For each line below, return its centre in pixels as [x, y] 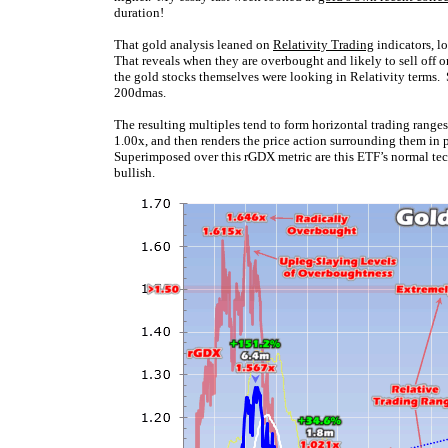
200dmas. [140, 92]
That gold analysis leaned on [193, 44]
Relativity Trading [323, 44]
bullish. [134, 172]
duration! [139, 12]
